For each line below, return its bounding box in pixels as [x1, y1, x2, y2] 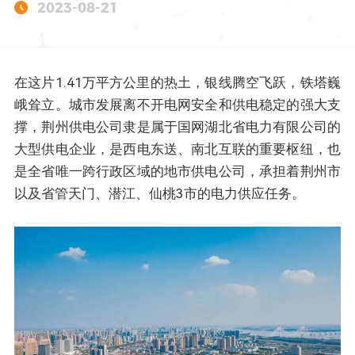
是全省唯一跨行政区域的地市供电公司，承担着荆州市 [14, 163, 341, 179]
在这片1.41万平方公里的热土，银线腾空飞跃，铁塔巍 [14, 74, 341, 90]
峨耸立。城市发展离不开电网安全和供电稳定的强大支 [14, 97, 341, 113]
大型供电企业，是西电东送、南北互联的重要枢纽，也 [14, 141, 341, 157]
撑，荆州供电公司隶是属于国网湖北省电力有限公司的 [14, 119, 341, 135]
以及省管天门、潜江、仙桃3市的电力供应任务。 [14, 185, 305, 201]
